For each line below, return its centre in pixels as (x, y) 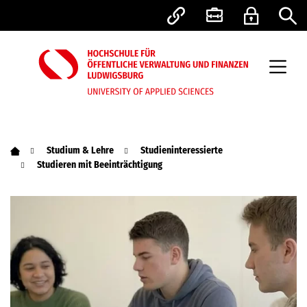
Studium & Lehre (80, 150)
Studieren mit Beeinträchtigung (100, 165)
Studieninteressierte (182, 150)
